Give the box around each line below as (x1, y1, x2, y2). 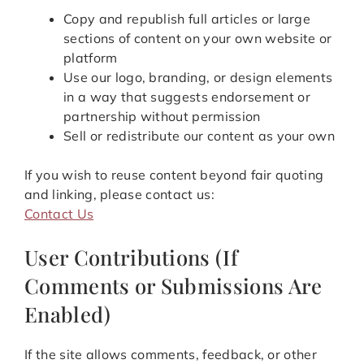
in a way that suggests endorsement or (63, 89, 310, 106)
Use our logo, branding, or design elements (63, 69, 333, 86)
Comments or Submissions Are (24, 271, 323, 300)
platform (63, 50, 118, 67)
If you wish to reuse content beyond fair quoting (24, 167, 324, 184)
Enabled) (24, 300, 111, 328)
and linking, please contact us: (24, 186, 214, 203)
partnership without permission (63, 108, 261, 125)
